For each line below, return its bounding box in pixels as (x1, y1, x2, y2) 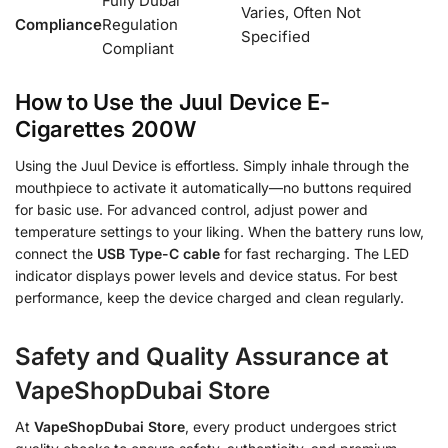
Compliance (15, 14, 102, 34)
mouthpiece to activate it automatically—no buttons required (15, 178, 412, 196)
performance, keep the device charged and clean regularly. (15, 288, 404, 306)
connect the (15, 244, 97, 262)
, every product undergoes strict (185, 417, 397, 435)
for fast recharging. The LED (220, 244, 409, 262)
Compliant (102, 38, 174, 58)
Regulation (102, 14, 178, 34)
